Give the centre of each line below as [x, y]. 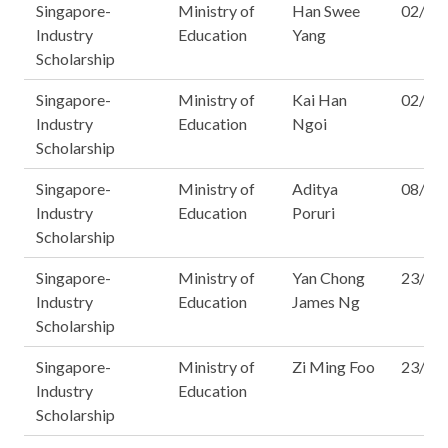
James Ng [326, 301]
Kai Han [319, 99]
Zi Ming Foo [333, 366]
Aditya [315, 188]
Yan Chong [328, 277]
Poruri [313, 212]
